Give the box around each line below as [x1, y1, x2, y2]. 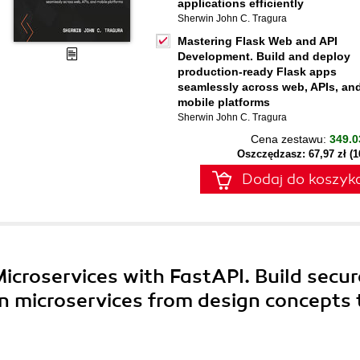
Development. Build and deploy [178, 50, 350, 63]
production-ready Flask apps [178, 65, 337, 78]
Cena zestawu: [251, 133, 329, 145]
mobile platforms [178, 96, 270, 108]
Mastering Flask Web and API [178, 35, 337, 47]
